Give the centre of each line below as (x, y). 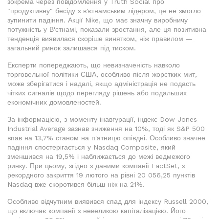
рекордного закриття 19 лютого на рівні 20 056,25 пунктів (101, 175)
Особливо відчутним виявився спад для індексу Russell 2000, (108, 202)
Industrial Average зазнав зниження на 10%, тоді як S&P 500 (106, 129)
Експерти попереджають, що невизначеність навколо (94, 65)
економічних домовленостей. (54, 102)
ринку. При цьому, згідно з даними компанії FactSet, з (96, 166)
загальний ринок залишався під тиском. (72, 48)
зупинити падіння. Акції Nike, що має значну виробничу (98, 20)
